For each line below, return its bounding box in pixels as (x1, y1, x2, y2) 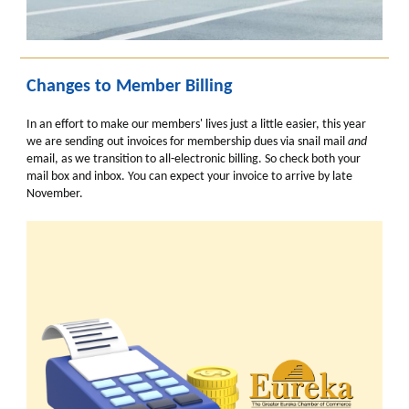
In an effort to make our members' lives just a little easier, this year (26, 118, 366, 131)
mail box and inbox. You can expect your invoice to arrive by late (26, 170, 352, 184)
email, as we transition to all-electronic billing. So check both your (26, 152, 361, 166)
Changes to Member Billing (26, 78, 232, 96)
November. (26, 187, 83, 201)
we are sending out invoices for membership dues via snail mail (26, 135, 348, 149)
